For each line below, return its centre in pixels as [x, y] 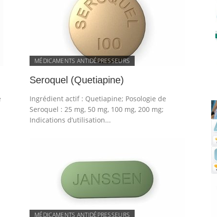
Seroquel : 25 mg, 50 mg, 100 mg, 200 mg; [97, 109]
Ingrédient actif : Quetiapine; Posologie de [98, 99]
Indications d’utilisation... [70, 120]
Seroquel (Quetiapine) [77, 80]
